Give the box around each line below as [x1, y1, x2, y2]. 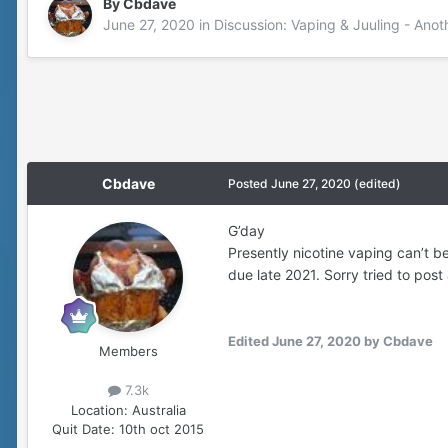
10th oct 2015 [119, 420, 204, 437]
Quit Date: [52, 420, 115, 437]
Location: [70, 401, 128, 418]
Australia [131, 401, 186, 418]
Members [98, 343, 158, 360]
